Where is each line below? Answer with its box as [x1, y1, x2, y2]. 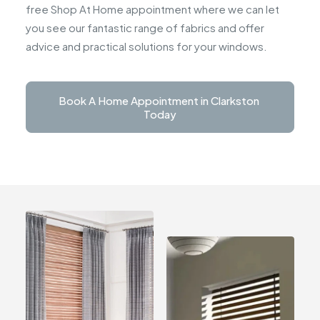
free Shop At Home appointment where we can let [26, 2, 279, 16]
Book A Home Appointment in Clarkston [59, 94, 259, 107]
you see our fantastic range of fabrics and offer [26, 21, 264, 34]
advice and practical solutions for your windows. [26, 39, 267, 53]
